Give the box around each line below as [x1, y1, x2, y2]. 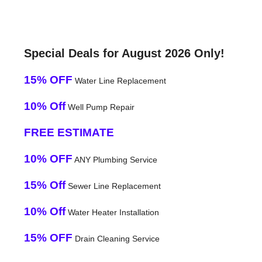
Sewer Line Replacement [65, 181, 161, 191]
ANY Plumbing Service [72, 154, 157, 164]
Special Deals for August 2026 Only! [23, 46, 225, 60]
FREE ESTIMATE [23, 126, 114, 139]
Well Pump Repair [65, 102, 135, 112]
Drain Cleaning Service [72, 233, 160, 243]
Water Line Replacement [72, 75, 166, 85]
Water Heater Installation [65, 207, 159, 217]
